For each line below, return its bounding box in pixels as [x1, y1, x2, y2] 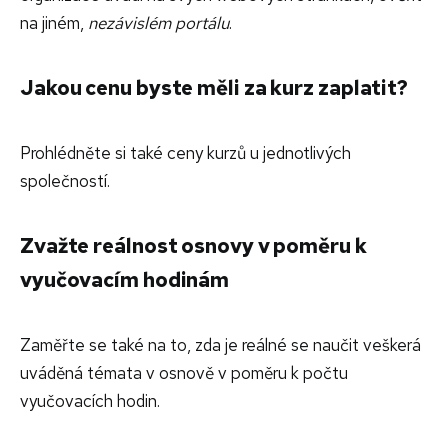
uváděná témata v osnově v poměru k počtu [20, 361, 348, 384]
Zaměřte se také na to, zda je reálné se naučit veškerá [20, 333, 421, 356]
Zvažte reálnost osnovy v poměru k [20, 231, 367, 259]
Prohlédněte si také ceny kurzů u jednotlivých [20, 141, 351, 164]
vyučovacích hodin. [20, 389, 160, 412]
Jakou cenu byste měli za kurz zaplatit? [20, 73, 409, 101]
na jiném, [20, 11, 88, 34]
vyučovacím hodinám [20, 265, 230, 293]
